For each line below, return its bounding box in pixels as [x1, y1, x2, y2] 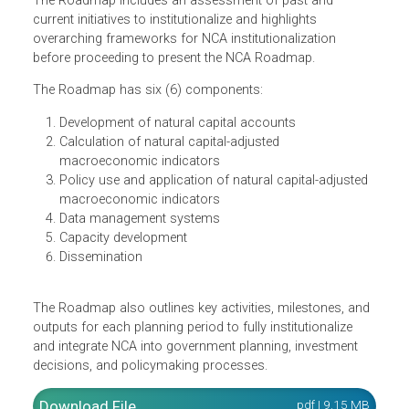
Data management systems [65, 324, 245, 342]
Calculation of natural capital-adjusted [65, 239, 310, 257]
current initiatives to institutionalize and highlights [36, 103, 352, 121]
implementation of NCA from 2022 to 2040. [36, 25, 317, 43]
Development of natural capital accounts [65, 218, 329, 236]
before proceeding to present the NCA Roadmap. [36, 146, 354, 164]
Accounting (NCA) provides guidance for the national [36, 4, 379, 22]
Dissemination [65, 367, 159, 385]
